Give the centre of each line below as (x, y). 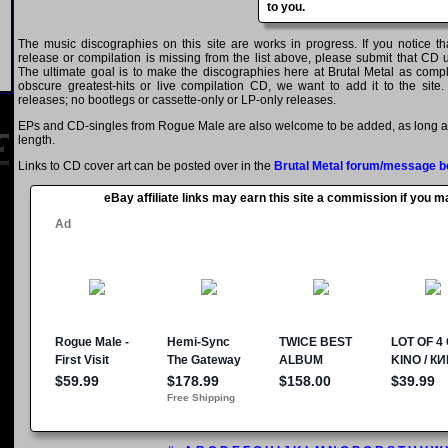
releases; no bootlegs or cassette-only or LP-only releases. (177, 100)
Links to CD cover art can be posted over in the (146, 166)
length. (36, 140)
